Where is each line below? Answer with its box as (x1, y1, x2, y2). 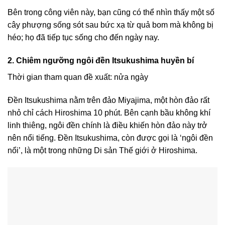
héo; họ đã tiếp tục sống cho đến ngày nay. (8, 33, 159, 42)
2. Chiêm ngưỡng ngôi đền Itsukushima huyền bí (8, 56, 194, 65)
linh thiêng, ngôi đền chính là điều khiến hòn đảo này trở (8, 121, 207, 130)
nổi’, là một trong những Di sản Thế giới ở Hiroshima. (8, 146, 197, 155)
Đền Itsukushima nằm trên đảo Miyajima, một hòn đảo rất (8, 95, 209, 104)
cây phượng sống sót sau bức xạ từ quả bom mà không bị (8, 21, 213, 30)
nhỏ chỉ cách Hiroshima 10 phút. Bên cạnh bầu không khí (8, 108, 210, 117)
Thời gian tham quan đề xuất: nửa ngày (8, 73, 148, 82)
